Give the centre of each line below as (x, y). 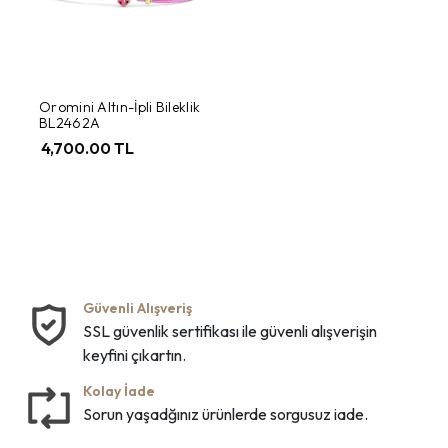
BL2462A (70, 122)
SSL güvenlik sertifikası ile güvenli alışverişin (230, 330)
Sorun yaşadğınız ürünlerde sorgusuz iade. (225, 413)
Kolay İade (119, 390)
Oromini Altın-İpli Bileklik (120, 106)
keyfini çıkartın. (134, 354)
